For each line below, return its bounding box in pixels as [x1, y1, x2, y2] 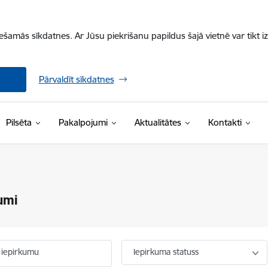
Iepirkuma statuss [133, 246, 199, 257]
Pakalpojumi [58, 117, 108, 128]
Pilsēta [5, 117, 32, 128]
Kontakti [208, 117, 242, 128]
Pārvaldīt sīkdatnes [38, 74, 114, 85]
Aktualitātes [134, 117, 181, 128]
